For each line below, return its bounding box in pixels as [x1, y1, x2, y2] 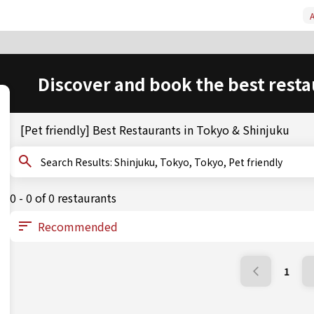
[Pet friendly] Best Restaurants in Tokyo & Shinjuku [20, 121, 289, 138]
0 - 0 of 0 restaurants [10, 189, 116, 206]
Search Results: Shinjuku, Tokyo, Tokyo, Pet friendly [114, 155, 282, 169]
